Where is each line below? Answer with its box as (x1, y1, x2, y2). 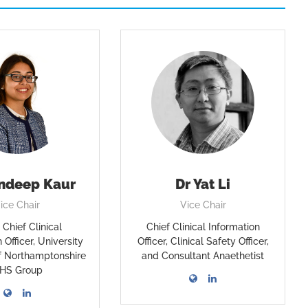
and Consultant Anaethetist (142, 250, 265, 261)
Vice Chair (179, 199, 226, 210)
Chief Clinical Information (146, 221, 260, 232)
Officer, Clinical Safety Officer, (137, 236, 269, 247)
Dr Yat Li (175, 176, 231, 192)
